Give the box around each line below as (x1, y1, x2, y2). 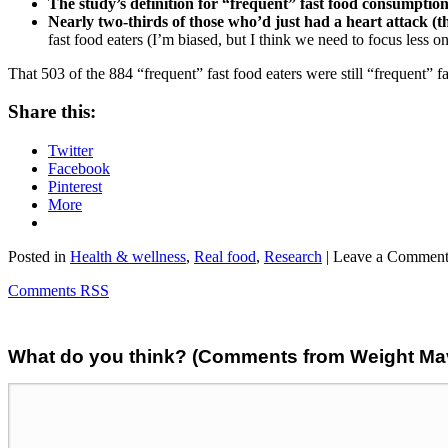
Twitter (48, 142, 93, 160)
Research (264, 248, 322, 266)
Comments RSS (8, 282, 109, 300)
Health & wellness (70, 248, 186, 266)
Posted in (8, 248, 70, 266)
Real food (194, 248, 256, 266)
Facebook (48, 160, 110, 178)
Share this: (8, 101, 96, 123)
